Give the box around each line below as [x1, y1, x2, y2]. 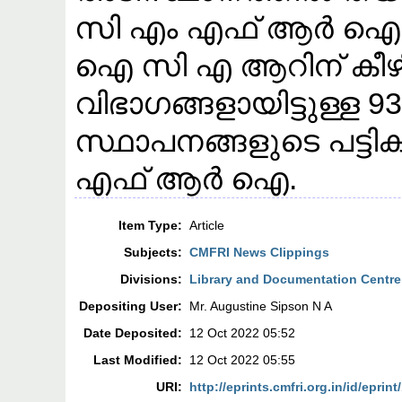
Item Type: [118, 218, 183, 233]
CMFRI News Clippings [189, 245, 330, 260]
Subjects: [124, 245, 183, 260]
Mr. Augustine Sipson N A [189, 299, 333, 314]
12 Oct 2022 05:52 [189, 326, 296, 341]
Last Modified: [93, 353, 183, 368]
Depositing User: [79, 299, 183, 314]
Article [189, 218, 225, 233]
